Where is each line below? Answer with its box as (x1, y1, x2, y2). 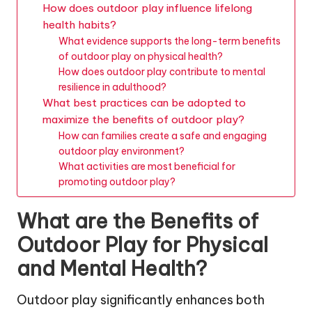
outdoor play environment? (58, 144, 185, 157)
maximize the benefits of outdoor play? (42, 112, 244, 126)
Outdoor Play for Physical (17, 231, 268, 258)
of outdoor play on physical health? (58, 49, 223, 63)
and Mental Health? (17, 255, 207, 281)
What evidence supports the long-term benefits (58, 34, 281, 47)
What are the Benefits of (17, 208, 258, 234)
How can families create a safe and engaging (58, 129, 267, 142)
